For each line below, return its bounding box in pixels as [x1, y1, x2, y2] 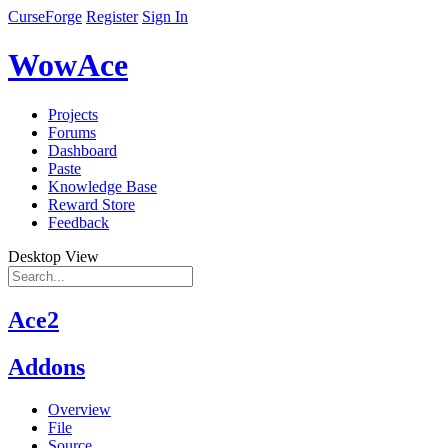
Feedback [48, 213, 109, 231]
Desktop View [8, 247, 99, 265]
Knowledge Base [48, 177, 157, 195]
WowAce [8, 47, 128, 84]
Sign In [142, 8, 188, 25]
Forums [48, 123, 96, 141]
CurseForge [8, 8, 82, 25]
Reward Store [48, 195, 135, 213]
